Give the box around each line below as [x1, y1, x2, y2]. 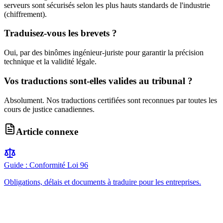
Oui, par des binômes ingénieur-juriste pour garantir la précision [4, 48, 204, 57]
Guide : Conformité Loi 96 [4, 161, 88, 169]
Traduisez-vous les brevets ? [4, 28, 117, 39]
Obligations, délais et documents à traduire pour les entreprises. [4, 178, 201, 186]
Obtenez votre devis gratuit [4, 206, 144, 220]
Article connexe [16, 126, 78, 137]
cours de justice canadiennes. [4, 105, 95, 113]
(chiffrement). [4, 9, 47, 18]
